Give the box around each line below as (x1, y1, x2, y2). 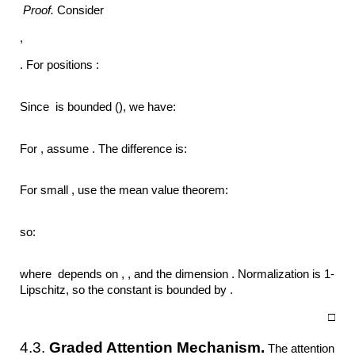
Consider (54, 3, 108, 17)
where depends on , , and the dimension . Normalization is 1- (20, 267, 335, 281)
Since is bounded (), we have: (20, 100, 180, 113)
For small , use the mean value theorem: (20, 184, 232, 197)
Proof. (23, 3, 55, 17)
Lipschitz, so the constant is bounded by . (20, 283, 234, 296)
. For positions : (20, 59, 100, 72)
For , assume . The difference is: (20, 142, 191, 155)
